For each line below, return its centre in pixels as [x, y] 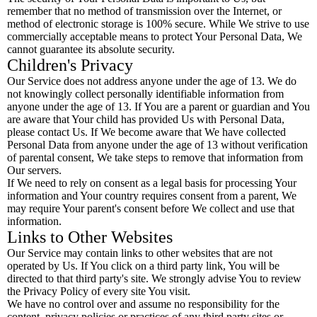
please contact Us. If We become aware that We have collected [146, 132]
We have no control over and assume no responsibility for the [143, 304]
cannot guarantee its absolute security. [91, 49]
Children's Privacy [70, 65]
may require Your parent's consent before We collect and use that [151, 208]
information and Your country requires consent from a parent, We [152, 196]
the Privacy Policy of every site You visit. [99, 291]
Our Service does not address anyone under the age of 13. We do [152, 81]
